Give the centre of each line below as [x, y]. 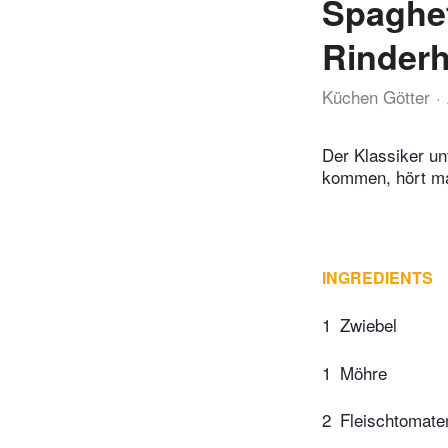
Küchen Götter [376, 96]
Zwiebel [368, 325]
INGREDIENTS [377, 278]
